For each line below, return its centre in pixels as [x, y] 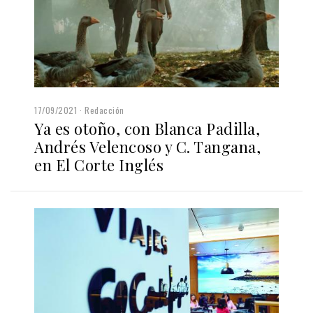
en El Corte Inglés [99, 165]
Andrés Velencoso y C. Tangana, [147, 146]
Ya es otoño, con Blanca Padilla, [147, 128]
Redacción [104, 110]
